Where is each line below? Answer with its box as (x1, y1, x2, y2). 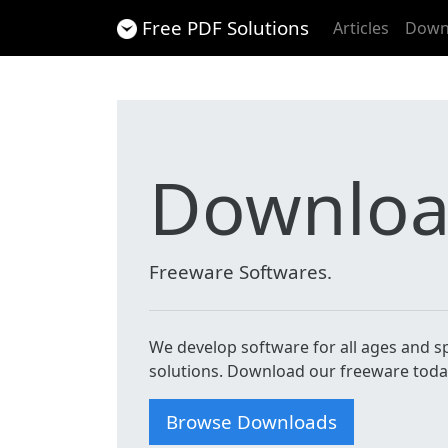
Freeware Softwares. (149, 259, 332, 284)
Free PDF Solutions (142, 15, 309, 40)
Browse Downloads (166, 409, 337, 434)
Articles (333, 17, 389, 39)
